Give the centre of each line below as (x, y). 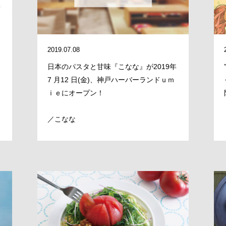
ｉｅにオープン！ (75, 93)
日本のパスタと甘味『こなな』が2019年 (112, 66)
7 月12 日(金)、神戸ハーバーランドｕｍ (111, 79)
